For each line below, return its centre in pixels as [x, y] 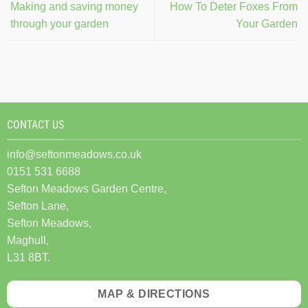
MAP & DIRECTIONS [154, 294]
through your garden [59, 24]
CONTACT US [35, 125]
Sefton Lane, [38, 206]
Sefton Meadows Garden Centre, [87, 188]
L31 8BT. [29, 257]
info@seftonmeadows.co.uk [74, 154]
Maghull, [28, 240]
